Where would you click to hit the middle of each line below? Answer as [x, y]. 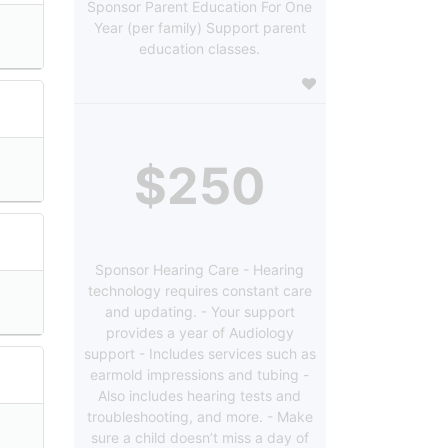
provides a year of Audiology [199, 332]
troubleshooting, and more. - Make [199, 416]
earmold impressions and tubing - [200, 374]
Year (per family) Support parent [199, 27]
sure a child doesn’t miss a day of [199, 437]
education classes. [200, 48]
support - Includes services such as [199, 353]
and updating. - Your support [199, 311]
